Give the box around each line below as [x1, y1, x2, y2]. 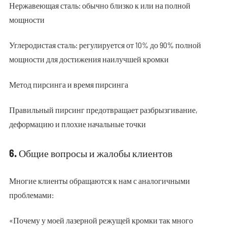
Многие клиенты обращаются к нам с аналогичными [9, 176, 190, 185]
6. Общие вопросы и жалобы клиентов [9, 147, 172, 159]
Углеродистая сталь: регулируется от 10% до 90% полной [9, 40, 201, 50]
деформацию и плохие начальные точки [9, 119, 146, 129]
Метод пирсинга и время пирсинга [9, 80, 128, 89]
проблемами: [9, 190, 54, 200]
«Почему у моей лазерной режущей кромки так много [9, 215, 193, 225]
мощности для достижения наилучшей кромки [9, 54, 169, 64]
